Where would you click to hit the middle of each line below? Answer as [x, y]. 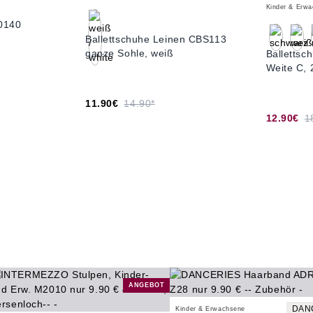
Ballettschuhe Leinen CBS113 [156, 39]
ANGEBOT [147, 285]
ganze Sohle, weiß [130, 53]
